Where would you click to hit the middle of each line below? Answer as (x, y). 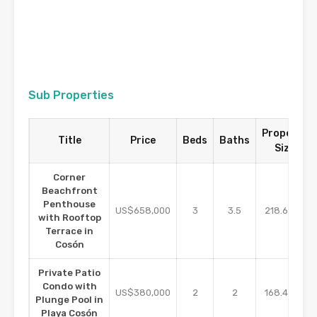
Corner (69, 178)
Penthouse (69, 204)
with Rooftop (69, 218)
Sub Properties (71, 96)
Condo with (69, 287)
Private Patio (69, 273)
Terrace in (69, 231)
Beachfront (69, 191)
